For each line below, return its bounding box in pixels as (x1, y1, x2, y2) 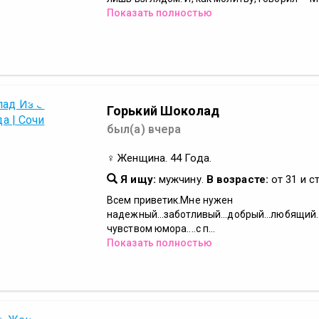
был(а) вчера (107, 122, 182, 136)
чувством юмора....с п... (107, 223, 216, 234)
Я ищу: (117, 173, 156, 186)
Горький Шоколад (107, 103, 220, 118)
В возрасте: (206, 173, 268, 186)
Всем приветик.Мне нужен (107, 194, 234, 206)
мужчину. (155, 173, 206, 186)
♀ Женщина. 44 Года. (107, 152, 211, 164)
